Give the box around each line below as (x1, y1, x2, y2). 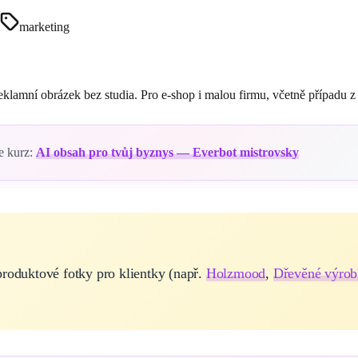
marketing (19, 20, 70, 34)
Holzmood (205, 265, 266, 282)
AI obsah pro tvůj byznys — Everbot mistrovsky (36, 145, 299, 159)
